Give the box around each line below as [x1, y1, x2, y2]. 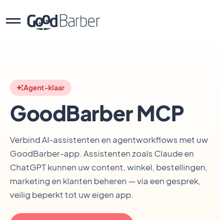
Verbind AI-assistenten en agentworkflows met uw [10, 134, 208, 145]
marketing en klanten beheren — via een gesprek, [10, 175, 201, 186]
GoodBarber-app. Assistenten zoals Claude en [10, 148, 194, 159]
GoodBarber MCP [10, 100, 184, 126]
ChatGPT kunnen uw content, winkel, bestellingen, [10, 162, 208, 172]
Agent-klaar [23, 83, 64, 92]
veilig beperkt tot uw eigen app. [10, 189, 134, 200]
